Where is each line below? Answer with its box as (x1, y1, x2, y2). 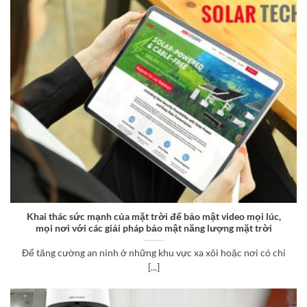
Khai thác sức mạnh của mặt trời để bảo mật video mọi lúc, (26, 210, 281, 222)
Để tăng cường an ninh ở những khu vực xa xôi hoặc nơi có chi (21, 247, 286, 258)
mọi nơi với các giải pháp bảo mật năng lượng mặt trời (35, 222, 272, 234)
